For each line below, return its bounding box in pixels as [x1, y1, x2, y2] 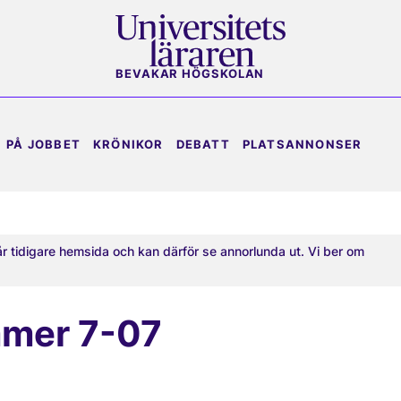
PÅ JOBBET [6, 137, 81, 151]
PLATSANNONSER [242, 137, 363, 151]
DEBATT [175, 137, 230, 151]
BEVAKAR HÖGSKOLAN [115, 67, 265, 81]
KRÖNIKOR [93, 137, 164, 151]
